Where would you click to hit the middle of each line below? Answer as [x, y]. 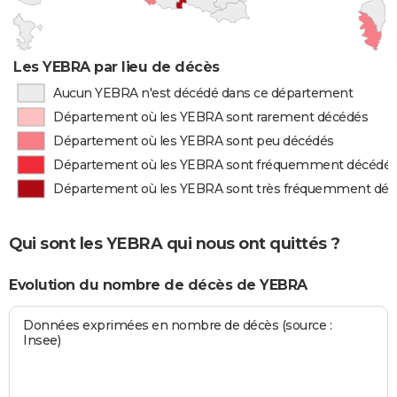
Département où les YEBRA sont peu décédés [194, 141]
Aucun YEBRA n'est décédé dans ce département [203, 93]
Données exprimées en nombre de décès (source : [178, 326]
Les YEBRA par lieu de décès [117, 67]
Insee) [42, 341]
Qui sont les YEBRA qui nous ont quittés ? [175, 244]
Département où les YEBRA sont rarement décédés [211, 117]
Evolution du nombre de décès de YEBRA [158, 284]
